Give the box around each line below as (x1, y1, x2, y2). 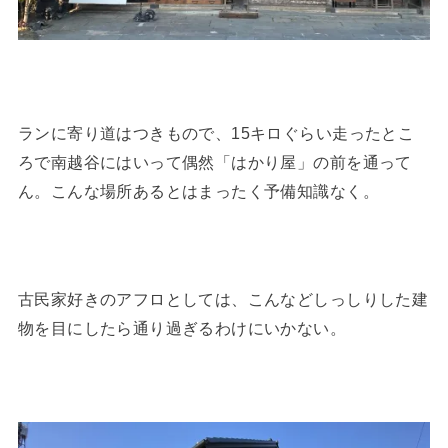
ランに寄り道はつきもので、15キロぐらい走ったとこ (17, 123, 415, 142)
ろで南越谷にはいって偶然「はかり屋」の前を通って (17, 152, 412, 171)
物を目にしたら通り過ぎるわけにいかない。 (17, 318, 347, 337)
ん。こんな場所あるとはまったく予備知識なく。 (17, 181, 379, 200)
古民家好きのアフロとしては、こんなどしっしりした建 (17, 289, 429, 308)
